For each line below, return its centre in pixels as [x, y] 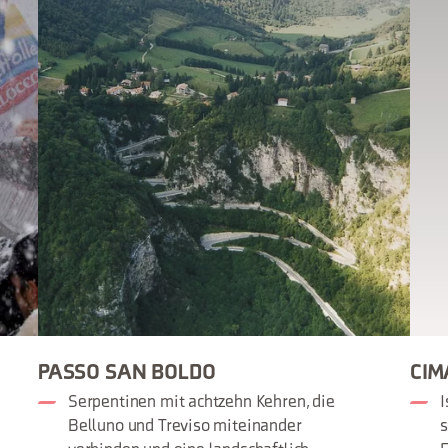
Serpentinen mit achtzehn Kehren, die [201, 403]
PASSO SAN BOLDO [127, 374]
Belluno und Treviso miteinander [185, 427]
